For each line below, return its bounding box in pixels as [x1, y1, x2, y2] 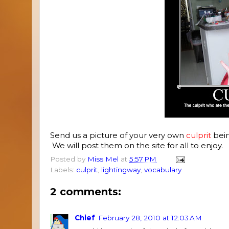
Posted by [50, 155, 87, 164]
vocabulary [144, 166, 181, 174]
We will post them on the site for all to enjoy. [50, 141, 223, 150]
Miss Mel [87, 155, 119, 164]
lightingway [101, 166, 141, 174]
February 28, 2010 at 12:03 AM [98, 213, 202, 222]
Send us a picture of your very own [50, 130, 186, 140]
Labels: [50, 166, 76, 174]
